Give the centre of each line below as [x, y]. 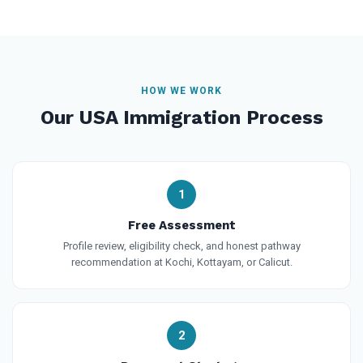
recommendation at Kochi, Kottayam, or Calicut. [181, 262]
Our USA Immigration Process [181, 117]
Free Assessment [181, 225]
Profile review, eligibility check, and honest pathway [181, 246]
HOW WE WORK [181, 90]
